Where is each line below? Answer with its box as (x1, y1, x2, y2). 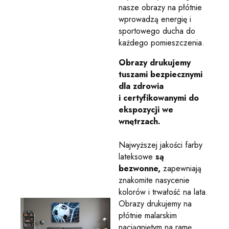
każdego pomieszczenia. (119, 36, 204, 49)
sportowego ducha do (119, 25, 195, 37)
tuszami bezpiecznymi (119, 68, 202, 80)
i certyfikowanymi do (119, 91, 199, 104)
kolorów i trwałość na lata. (119, 186, 208, 198)
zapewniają (161, 162, 201, 174)
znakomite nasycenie (119, 174, 190, 186)
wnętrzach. (119, 115, 161, 127)
